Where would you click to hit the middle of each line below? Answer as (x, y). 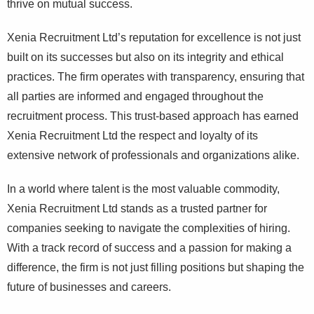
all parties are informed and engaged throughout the (135, 96)
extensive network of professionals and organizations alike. (153, 155)
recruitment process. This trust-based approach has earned (153, 116)
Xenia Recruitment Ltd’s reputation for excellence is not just (154, 37)
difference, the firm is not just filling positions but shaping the (156, 267)
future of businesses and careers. (89, 287)
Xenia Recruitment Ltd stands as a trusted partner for (137, 209)
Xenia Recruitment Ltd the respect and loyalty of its (132, 136)
